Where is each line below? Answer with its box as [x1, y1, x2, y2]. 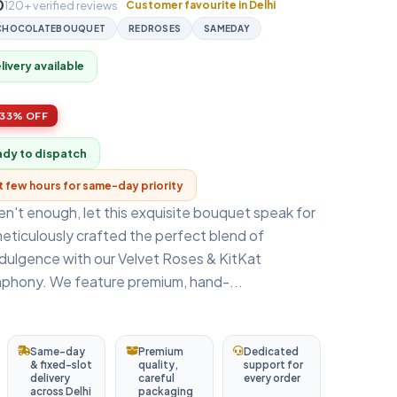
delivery [30, 371, 71, 385]
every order [244, 371, 301, 385]
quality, [137, 358, 178, 372]
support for [244, 358, 304, 372]
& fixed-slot [30, 358, 93, 372]
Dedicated [244, 345, 300, 359]
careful [137, 371, 175, 385]
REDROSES [128, 22, 182, 34]
